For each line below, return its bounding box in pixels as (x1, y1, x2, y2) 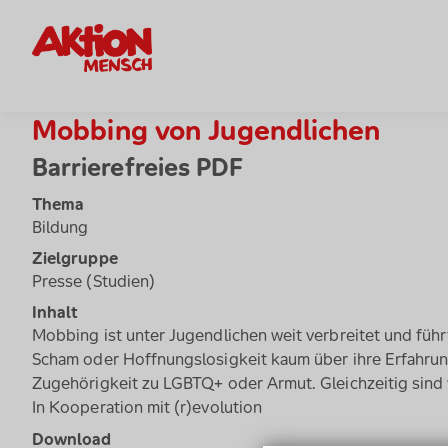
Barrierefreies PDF (32, 151, 244, 184)
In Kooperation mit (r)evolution (32, 396, 262, 419)
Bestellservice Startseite (32, 25, 211, 47)
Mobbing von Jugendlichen (32, 112, 381, 149)
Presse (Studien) (32, 270, 156, 293)
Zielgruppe (32, 247, 118, 270)
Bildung (32, 216, 89, 239)
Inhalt (32, 301, 79, 324)
